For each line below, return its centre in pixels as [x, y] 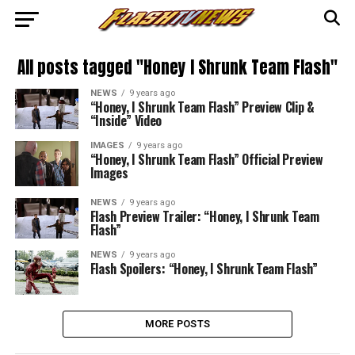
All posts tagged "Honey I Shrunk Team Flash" [177, 68]
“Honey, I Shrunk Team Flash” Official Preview [206, 159]
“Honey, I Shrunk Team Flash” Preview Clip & [202, 107]
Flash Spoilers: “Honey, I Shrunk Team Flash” [204, 268]
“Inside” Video [126, 120]
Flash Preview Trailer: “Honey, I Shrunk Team [204, 216]
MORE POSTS [177, 324]
